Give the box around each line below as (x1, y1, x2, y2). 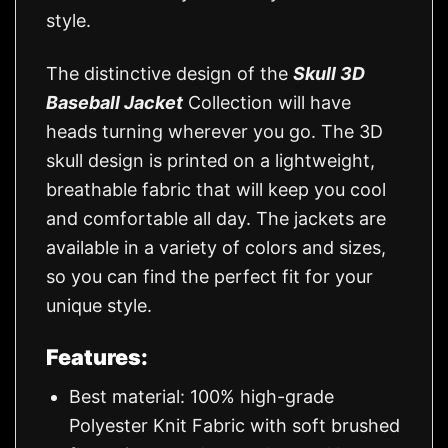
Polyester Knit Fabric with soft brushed (69, 414, 401, 436)
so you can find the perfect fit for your (46, 265, 373, 287)
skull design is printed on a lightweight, (46, 149, 375, 171)
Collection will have (183, 91, 351, 113)
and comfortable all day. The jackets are (46, 207, 386, 229)
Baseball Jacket (46, 91, 183, 113)
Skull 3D (293, 62, 365, 84)
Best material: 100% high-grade (69, 385, 335, 407)
